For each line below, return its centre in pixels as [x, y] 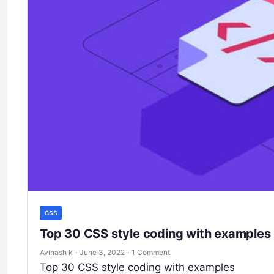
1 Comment [151, 252]
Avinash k [56, 252]
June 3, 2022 [102, 252]
